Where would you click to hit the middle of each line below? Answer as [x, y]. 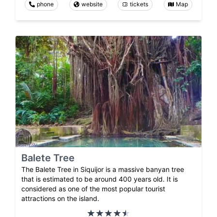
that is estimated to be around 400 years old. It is [100, 179]
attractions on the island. [60, 199]
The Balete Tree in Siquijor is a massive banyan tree [103, 170]
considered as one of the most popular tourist [93, 189]
